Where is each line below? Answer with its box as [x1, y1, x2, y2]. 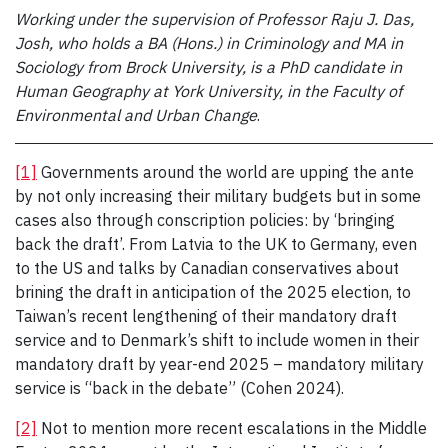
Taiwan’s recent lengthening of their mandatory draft [15, 306, 397, 327]
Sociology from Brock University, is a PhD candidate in [15, 57, 402, 78]
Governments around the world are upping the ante [37, 162, 414, 183]
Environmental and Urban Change [15, 105, 257, 126]
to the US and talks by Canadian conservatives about [15, 258, 399, 279]
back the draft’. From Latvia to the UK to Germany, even [15, 234, 417, 255]
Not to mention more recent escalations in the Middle [37, 418, 427, 439]
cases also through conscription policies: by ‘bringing [15, 210, 395, 231]
